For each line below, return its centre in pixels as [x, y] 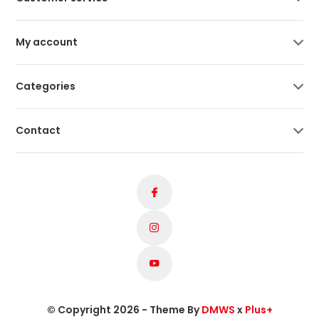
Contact [38, 130]
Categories [46, 86]
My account [47, 42]
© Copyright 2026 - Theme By [124, 309]
